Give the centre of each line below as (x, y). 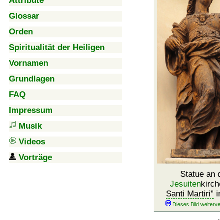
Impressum (31, 110)
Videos (32, 142)
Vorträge (35, 157)
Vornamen (28, 63)
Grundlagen (32, 79)
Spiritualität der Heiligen (57, 47)
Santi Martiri (188, 194)
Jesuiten (185, 184)
